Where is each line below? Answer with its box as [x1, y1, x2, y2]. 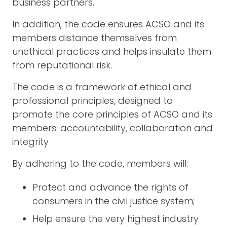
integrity [12, 135, 49, 148]
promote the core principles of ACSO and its [12, 108, 212, 121]
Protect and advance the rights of [32, 181, 188, 194]
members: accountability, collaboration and [12, 122, 213, 134]
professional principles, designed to [12, 94, 173, 107]
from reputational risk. [12, 59, 112, 71]
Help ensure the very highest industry [32, 212, 199, 225]
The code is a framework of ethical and [12, 81, 192, 93]
